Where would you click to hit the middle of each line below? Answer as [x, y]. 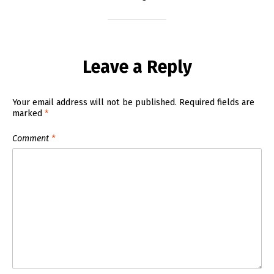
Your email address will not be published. [95, 102]
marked [29, 113]
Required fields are [217, 102]
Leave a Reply [137, 67]
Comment [32, 138]
